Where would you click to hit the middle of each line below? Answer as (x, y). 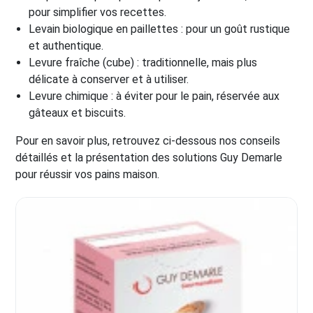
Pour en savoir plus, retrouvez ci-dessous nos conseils (148, 141)
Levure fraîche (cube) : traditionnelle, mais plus (143, 63)
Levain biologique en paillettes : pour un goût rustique (160, 29)
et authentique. (66, 46)
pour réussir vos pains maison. (87, 174)
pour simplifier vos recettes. (98, 12)
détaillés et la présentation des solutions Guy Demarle (149, 158)
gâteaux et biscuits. (78, 113)
